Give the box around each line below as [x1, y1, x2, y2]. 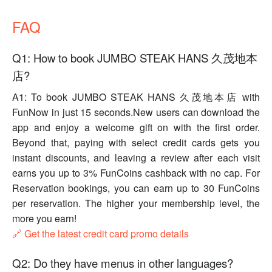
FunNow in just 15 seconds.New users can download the [12, 105, 260, 120]
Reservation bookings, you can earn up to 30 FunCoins [12, 181, 260, 195]
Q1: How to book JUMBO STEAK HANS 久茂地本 [12, 50, 257, 66]
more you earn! [12, 211, 76, 226]
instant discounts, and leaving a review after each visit [12, 151, 260, 165]
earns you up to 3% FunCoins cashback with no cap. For [12, 166, 260, 180]
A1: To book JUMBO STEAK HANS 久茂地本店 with [12, 90, 260, 104]
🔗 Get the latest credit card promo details [12, 226, 189, 241]
